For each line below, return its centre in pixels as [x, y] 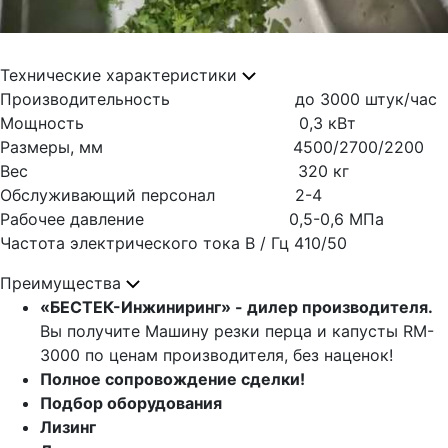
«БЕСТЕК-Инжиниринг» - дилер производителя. [236, 307]
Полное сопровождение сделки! [172, 379]
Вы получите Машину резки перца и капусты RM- [237, 331]
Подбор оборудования [131, 403]
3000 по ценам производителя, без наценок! [216, 355]
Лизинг [68, 427]
